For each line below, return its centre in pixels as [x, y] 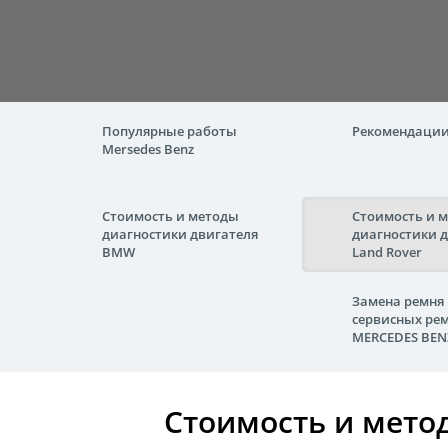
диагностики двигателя [180, 234]
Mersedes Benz [148, 149]
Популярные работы [169, 131]
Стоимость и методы [170, 216]
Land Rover [387, 252]
